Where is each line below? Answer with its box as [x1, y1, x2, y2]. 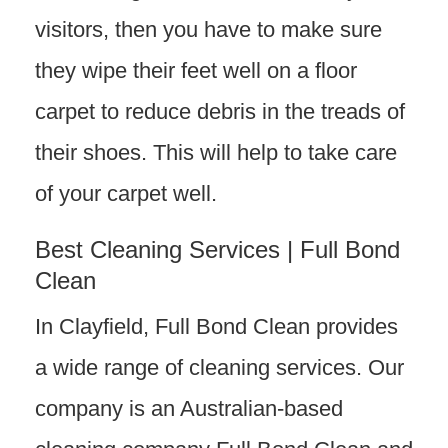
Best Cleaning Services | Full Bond [35, 236, 400, 263]
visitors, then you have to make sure [35, 17, 382, 42]
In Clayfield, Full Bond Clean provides [35, 314, 398, 339]
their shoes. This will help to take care [35, 140, 397, 165]
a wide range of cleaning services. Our [35, 355, 404, 380]
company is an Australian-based [35, 396, 343, 421]
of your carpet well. [35, 181, 217, 206]
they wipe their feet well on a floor [35, 58, 357, 83]
